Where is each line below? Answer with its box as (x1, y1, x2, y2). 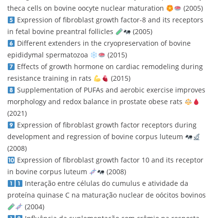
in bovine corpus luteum (7, 167, 89, 177)
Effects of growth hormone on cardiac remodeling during (15, 62, 203, 72)
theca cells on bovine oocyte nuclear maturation (7, 3, 166, 13)
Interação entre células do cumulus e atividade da (22, 179, 188, 188)
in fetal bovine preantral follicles (7, 27, 115, 36)
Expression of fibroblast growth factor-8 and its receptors (15, 15, 203, 25)
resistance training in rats (7, 73, 93, 83)
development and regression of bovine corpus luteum (7, 132, 185, 142)
